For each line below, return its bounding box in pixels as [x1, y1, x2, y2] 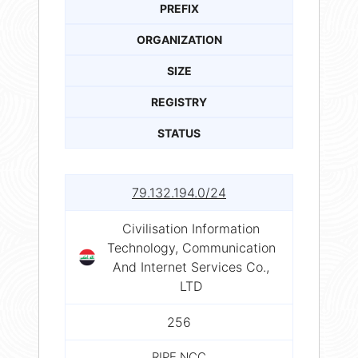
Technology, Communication [106, 239, 276, 256]
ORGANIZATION [136, 32, 222, 46]
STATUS [157, 125, 201, 140]
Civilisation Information [122, 220, 260, 237]
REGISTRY [151, 94, 207, 109]
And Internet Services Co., [113, 258, 269, 275]
